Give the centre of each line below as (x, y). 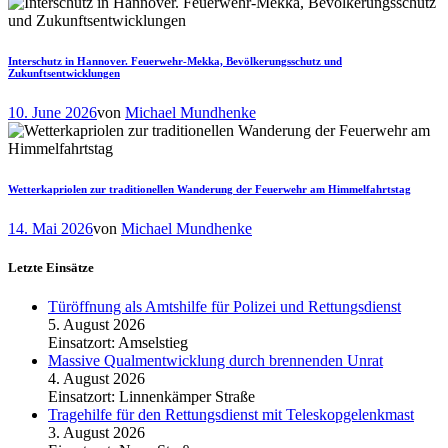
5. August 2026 (96, 324)
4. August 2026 (96, 378)
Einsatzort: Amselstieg (118, 342)
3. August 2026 (96, 432)
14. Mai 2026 (50, 228)
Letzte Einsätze (51, 267)
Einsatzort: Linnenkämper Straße (151, 396)
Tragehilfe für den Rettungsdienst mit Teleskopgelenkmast (231, 414)
